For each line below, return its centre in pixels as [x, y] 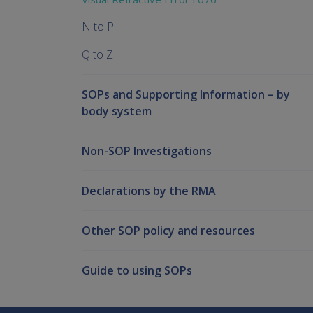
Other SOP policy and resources [168, 231]
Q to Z [97, 55]
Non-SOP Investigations [147, 151]
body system [117, 111]
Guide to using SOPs [137, 271]
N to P [98, 27]
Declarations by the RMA [149, 191]
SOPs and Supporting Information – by [186, 95]
